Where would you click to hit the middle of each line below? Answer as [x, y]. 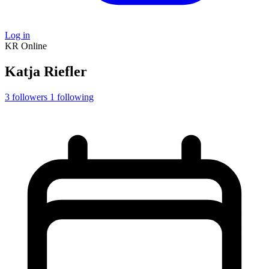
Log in [17, 35]
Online [34, 46]
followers [30, 97]
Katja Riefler [46, 71]
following [75, 97]
